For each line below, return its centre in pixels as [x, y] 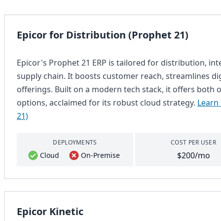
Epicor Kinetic [50, 211]
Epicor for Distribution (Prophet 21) [103, 35]
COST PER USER [193, 142]
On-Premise [100, 155]
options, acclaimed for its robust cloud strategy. [107, 103]
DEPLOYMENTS [75, 142]
